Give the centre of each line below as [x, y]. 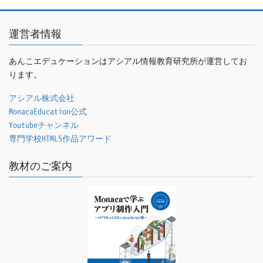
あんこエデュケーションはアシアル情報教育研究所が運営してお [128, 60]
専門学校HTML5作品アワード [60, 138]
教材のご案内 [41, 166]
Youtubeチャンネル [44, 124]
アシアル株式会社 [42, 97]
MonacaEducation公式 [48, 111]
